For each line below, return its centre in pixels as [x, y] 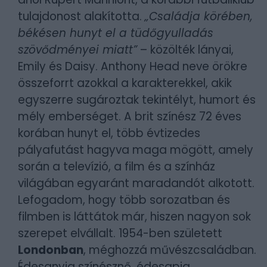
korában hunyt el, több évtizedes [109, 133]
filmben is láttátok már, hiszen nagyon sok [134, 217]
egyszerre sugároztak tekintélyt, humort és [137, 100]
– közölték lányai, [185, 50]
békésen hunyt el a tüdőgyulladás [116, 33]
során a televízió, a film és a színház [117, 167]
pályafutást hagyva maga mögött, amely [136, 150]
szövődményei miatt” [77, 50]
